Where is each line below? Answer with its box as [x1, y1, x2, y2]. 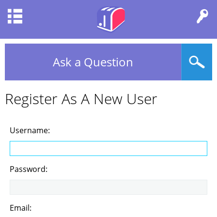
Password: [10, 164, 47, 174]
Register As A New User [5, 89, 157, 108]
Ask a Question [53, 54, 133, 70]
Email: [10, 202, 31, 213]
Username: [10, 125, 50, 136]
